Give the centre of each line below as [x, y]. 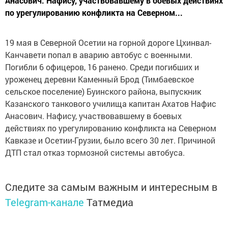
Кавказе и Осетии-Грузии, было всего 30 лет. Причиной [110, 140]
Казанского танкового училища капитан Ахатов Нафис [111, 104]
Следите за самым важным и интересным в [111, 187]
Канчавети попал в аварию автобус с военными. [99, 55]
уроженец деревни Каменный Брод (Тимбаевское [99, 79]
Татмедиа [110, 202]
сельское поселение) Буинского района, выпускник [103, 91]
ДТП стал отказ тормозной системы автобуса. [95, 152]
